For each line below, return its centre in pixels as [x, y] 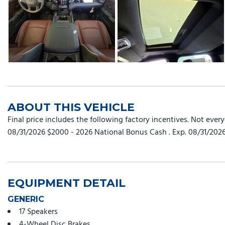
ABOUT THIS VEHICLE [71, 107]
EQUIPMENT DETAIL [67, 183]
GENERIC [26, 199]
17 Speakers [38, 212]
